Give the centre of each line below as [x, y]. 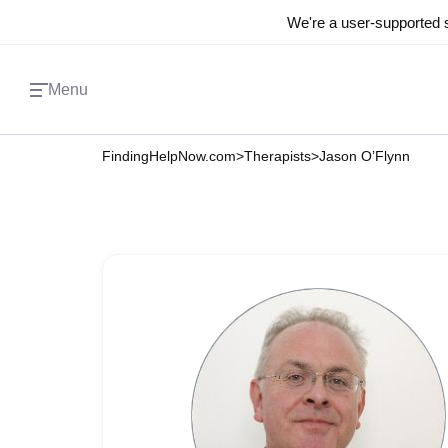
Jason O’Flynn [364, 156]
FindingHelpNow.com [169, 156]
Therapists [277, 156]
